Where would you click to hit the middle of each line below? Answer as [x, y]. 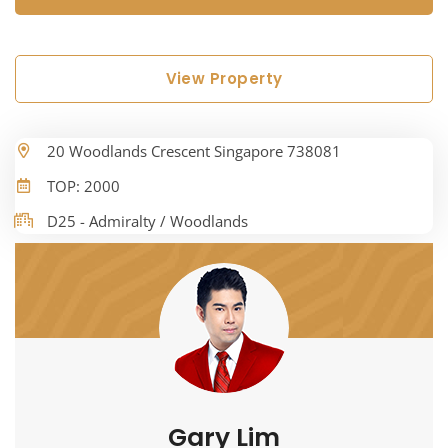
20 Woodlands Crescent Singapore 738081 [194, 151]
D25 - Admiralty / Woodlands [147, 221]
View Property [224, 79]
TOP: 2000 [83, 186]
